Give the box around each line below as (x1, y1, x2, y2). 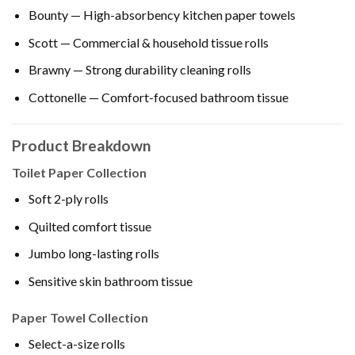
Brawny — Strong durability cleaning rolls (28, 62, 251, 78)
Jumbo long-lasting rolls (28, 246, 159, 261)
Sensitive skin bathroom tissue (28, 273, 193, 288)
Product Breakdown (12, 136, 151, 155)
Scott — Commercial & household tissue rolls (28, 34, 269, 50)
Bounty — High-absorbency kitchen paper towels (28, 6, 296, 22)
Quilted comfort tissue (28, 218, 151, 234)
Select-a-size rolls (28, 335, 125, 351)
